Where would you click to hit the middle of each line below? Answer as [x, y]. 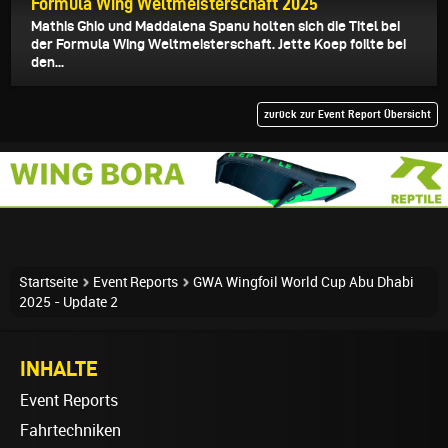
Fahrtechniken [70, 430]
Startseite [48, 281]
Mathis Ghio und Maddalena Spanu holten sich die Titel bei [215, 25]
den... [47, 61]
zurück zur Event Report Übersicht [347, 113]
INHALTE [59, 367]
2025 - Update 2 [68, 301]
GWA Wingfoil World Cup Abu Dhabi [303, 281]
